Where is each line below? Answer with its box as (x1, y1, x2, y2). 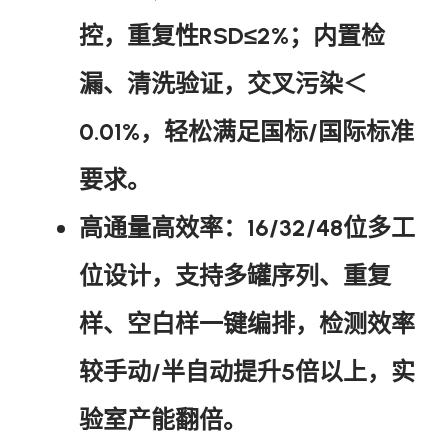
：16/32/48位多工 (222, 212, 415, 242)
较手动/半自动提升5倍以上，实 (78, 356, 415, 386)
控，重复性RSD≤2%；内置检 (78, 20, 385, 50)
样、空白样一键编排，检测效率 (78, 308, 415, 338)
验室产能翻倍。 (78, 404, 247, 434)
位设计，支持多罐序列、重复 (78, 260, 391, 290)
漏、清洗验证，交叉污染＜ (78, 68, 367, 98)
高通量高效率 (78, 212, 223, 242)
